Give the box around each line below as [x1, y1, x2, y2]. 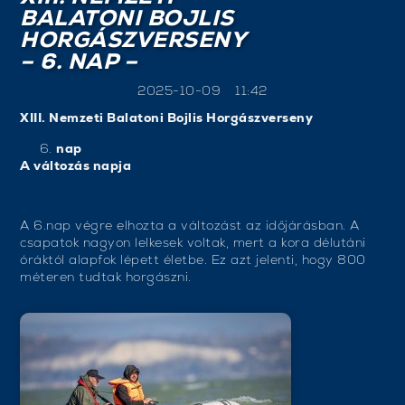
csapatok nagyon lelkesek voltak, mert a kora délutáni [20, 234, 366, 251]
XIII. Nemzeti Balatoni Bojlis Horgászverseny [20, 109, 313, 127]
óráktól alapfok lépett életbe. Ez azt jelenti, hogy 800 [20, 251, 366, 268]
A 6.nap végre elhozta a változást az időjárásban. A [20, 217, 360, 234]
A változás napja [20, 156, 131, 174]
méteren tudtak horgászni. [20, 268, 192, 286]
